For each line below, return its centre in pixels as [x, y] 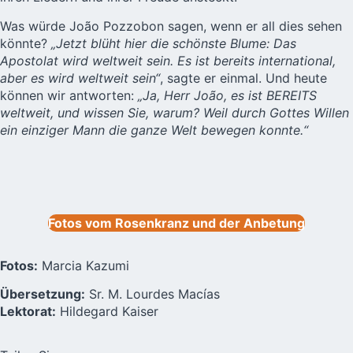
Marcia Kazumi [84, 265]
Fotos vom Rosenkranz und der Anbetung [176, 223]
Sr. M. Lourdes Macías [152, 294]
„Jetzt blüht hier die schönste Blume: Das [174, 43]
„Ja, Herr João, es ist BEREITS [227, 95]
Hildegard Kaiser [107, 312]
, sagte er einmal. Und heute [243, 78]
